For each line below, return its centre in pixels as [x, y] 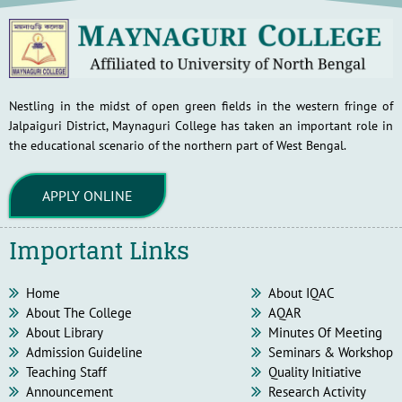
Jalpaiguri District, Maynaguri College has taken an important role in [201, 126]
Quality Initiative [315, 372]
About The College [79, 313]
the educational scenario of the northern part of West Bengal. [178, 146]
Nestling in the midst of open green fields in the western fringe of [201, 106]
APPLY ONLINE [87, 196]
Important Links [99, 251]
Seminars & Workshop [331, 353]
